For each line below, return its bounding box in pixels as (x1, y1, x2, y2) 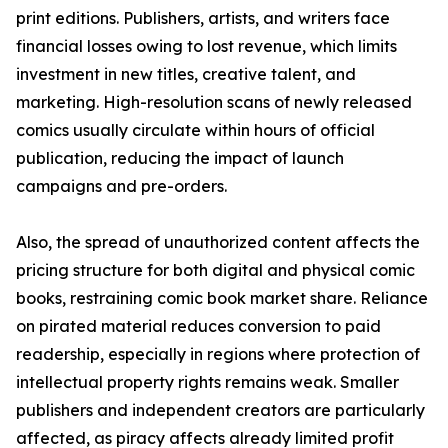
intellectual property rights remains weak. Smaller (16, 372, 399, 393)
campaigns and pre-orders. (16, 176, 227, 197)
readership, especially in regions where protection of (16, 344, 420, 365)
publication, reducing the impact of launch (16, 148, 344, 169)
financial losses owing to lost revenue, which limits (16, 36, 397, 57)
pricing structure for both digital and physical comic (16, 260, 415, 281)
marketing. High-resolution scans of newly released (16, 92, 412, 113)
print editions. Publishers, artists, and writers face (16, 8, 390, 29)
